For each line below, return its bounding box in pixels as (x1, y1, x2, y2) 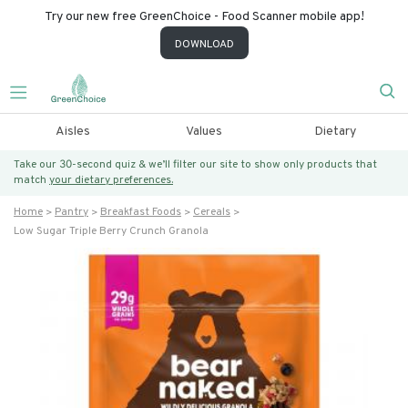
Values (185, 124, 222, 139)
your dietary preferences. (49, 173, 173, 188)
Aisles (55, 124, 90, 139)
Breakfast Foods (100, 205, 181, 219)
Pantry (55, 205, 88, 219)
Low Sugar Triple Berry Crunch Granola (14, 224, 209, 239)
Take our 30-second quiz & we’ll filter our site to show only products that (14, 158, 377, 172)
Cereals (193, 205, 230, 219)
